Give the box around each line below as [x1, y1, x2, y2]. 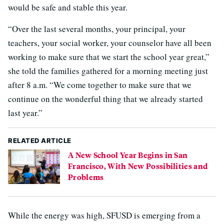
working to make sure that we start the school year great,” [8, 50, 209, 62]
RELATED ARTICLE [8, 136, 71, 144]
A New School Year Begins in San [68, 148, 188, 160]
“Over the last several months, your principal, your [8, 22, 185, 34]
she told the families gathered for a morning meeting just [8, 64, 208, 76]
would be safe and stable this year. [8, 1, 127, 13]
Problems [68, 170, 104, 182]
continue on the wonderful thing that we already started [8, 92, 203, 104]
